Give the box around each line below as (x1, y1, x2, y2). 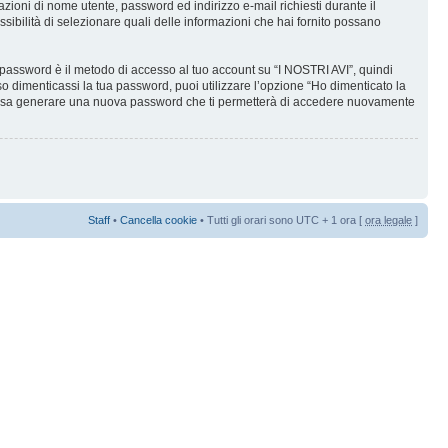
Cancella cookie (120, 214, 197, 226)
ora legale (365, 214, 412, 226)
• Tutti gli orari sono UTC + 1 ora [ (197, 214, 365, 226)
